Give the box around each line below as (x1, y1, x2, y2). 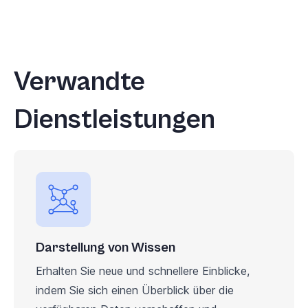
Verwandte (14, 65, 145, 98)
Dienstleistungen (14, 103, 215, 135)
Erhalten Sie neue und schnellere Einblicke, (36, 263, 250, 278)
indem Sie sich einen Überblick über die (36, 283, 234, 297)
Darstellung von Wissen (36, 239, 175, 256)
